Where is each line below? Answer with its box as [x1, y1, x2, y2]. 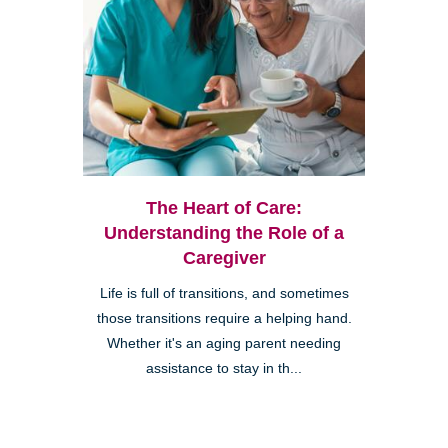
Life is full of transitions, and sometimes [99, 285, 349, 301]
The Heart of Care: [146, 197, 302, 218]
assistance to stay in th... [146, 360, 302, 376]
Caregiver [182, 247, 266, 268]
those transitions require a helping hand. [96, 310, 352, 326]
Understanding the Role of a [104, 222, 344, 243]
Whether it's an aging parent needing [107, 335, 341, 351]
